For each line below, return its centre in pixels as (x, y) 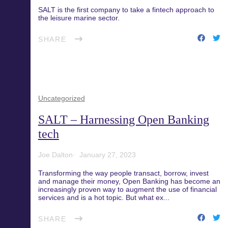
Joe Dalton (55, 155)
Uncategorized (61, 98)
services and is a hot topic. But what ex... (104, 197)
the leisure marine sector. (79, 18)
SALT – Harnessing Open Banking (123, 120)
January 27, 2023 (107, 155)
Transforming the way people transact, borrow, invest (123, 173)
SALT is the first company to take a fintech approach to (126, 10)
